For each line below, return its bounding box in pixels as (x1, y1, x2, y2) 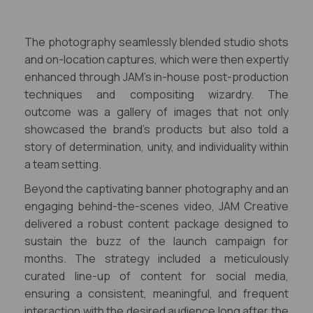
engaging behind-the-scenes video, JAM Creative (24, 198, 289, 214)
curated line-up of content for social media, (24, 268, 289, 284)
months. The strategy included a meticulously (24, 251, 289, 266)
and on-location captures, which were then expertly (24, 52, 289, 67)
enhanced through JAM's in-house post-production (24, 69, 289, 85)
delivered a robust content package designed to (24, 216, 289, 231)
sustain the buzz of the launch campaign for (24, 233, 289, 249)
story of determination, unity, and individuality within (24, 139, 289, 154)
